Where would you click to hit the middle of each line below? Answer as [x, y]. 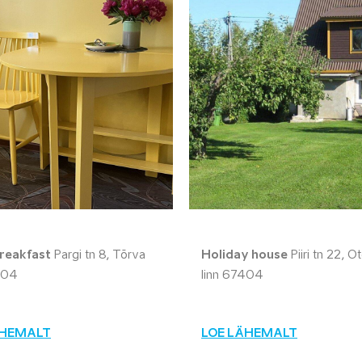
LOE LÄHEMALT [249, 334]
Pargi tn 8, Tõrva [98, 255]
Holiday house [244, 255]
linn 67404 [232, 276]
